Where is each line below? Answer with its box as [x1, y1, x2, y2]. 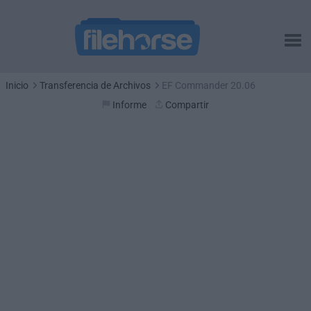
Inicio [6, 80, 28, 91]
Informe [112, 99, 146, 110]
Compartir [165, 99, 209, 110]
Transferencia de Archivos [40, 80, 151, 91]
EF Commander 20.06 [162, 80, 255, 91]
